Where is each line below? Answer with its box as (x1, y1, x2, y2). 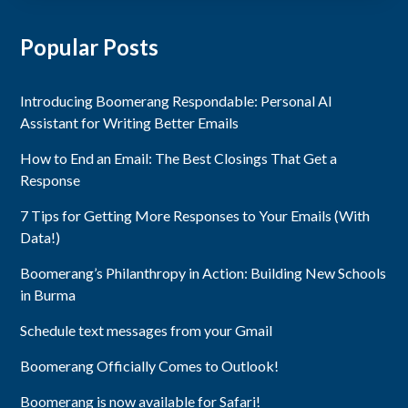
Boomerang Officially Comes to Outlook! (20, 356, 280, 374)
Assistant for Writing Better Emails (20, 113, 240, 131)
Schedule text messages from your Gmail (20, 321, 273, 339)
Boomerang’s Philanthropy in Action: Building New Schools (20, 263, 387, 281)
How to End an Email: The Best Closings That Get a (20, 148, 338, 167)
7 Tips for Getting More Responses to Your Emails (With (20, 206, 371, 224)
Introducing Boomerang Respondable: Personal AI (20, 91, 333, 109)
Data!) (20, 228, 61, 246)
